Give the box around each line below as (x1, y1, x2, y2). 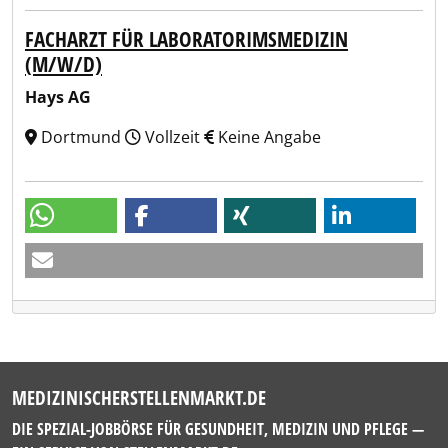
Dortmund (37, 126, 125, 148)
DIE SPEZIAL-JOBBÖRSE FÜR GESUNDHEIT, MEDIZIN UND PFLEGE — (12, 418, 424, 440)
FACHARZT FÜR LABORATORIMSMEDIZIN (25, 25, 348, 53)
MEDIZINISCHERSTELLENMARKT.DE (12, 384, 266, 411)
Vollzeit (141, 126, 204, 148)
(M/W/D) (25, 50, 102, 78)
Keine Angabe (214, 126, 321, 148)
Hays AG (25, 86, 91, 108)
